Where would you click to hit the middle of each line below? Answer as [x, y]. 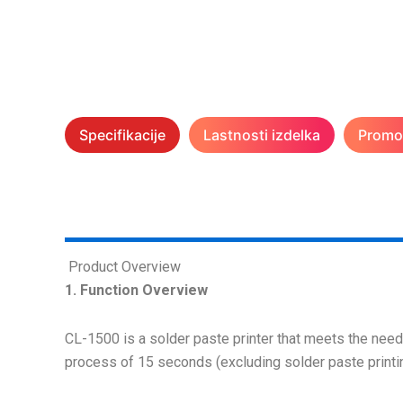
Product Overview [123, 267]
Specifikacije [122, 135]
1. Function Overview [136, 290]
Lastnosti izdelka [262, 135]
